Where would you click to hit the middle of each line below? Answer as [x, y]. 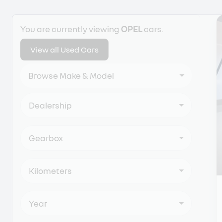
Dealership [50, 105]
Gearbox [46, 138]
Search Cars [39, 21]
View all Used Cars [64, 50]
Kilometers [50, 171]
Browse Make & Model [71, 76]
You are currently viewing [71, 29]
